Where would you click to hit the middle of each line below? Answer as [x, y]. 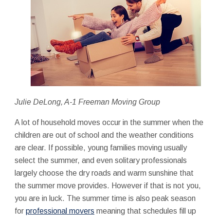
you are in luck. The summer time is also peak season [105, 198]
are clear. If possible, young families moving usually [101, 147]
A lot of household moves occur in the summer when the [109, 122]
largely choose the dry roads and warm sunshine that [104, 173]
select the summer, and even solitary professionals [101, 160]
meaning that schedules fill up [145, 211]
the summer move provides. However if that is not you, [108, 185]
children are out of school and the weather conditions [104, 135]
